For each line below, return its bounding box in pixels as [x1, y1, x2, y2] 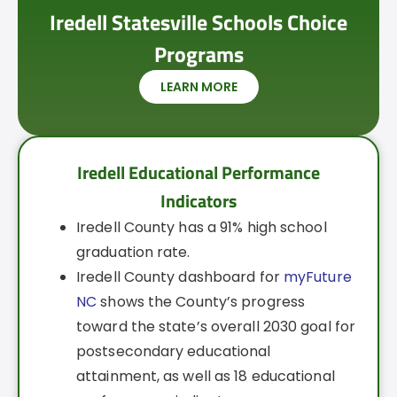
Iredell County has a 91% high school [76, 217, 327, 238]
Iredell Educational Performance [77, 159, 320, 187]
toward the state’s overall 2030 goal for [76, 316, 356, 338]
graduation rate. [76, 242, 198, 263]
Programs [153, 38, 244, 71]
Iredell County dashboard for [76, 267, 284, 288]
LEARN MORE [160, 78, 237, 97]
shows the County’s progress [97, 292, 306, 313]
